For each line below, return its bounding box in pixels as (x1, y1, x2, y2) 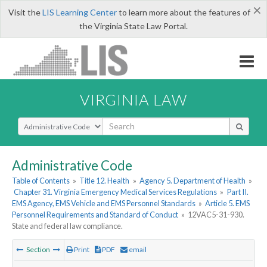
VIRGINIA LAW (80, 90, 187, 108)
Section (25, 245, 51, 254)
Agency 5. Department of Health (139, 176, 246, 186)
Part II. (226, 187, 249, 197)
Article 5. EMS (205, 198, 250, 209)
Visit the (8, 7, 42, 17)
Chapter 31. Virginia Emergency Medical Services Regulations (14, 187, 218, 197)
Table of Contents (12, 176, 70, 186)
